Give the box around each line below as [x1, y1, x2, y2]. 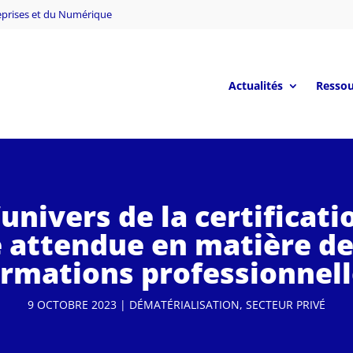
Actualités [228, 77, 283, 93]
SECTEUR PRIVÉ [246, 296, 325, 312]
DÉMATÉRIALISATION [129, 296, 240, 312]
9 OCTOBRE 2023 [28, 296, 117, 312]
